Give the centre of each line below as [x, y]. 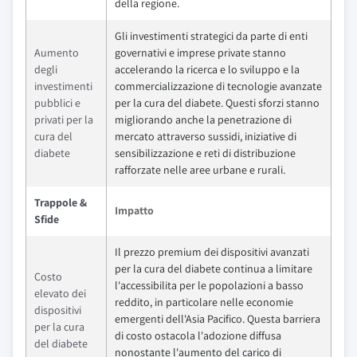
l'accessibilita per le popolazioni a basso [209, 285]
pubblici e [57, 103]
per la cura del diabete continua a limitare [214, 269]
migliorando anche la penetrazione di [203, 120]
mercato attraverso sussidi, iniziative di [206, 136]
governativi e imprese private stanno [200, 53]
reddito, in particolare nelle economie [204, 302]
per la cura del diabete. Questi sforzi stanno [217, 103]
